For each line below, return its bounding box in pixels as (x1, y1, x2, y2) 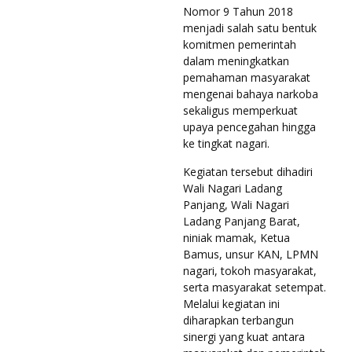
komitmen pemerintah (183, 37, 296, 53)
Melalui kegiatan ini (183, 296, 280, 312)
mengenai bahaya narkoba (183, 86, 318, 102)
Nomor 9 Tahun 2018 (183, 4, 293, 20)
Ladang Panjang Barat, (183, 214, 300, 229)
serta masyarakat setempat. (183, 280, 326, 295)
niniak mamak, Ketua (183, 230, 290, 246)
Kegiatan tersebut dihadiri (183, 164, 313, 180)
